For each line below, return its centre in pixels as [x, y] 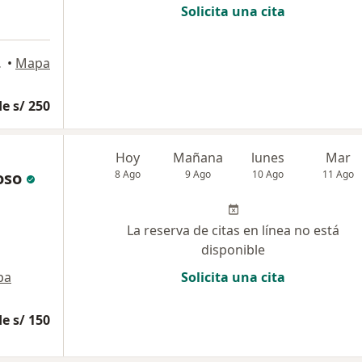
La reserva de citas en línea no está [233, 230]
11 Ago [339, 174]
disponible [233, 249]
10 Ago [268, 174]
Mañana [198, 157]
